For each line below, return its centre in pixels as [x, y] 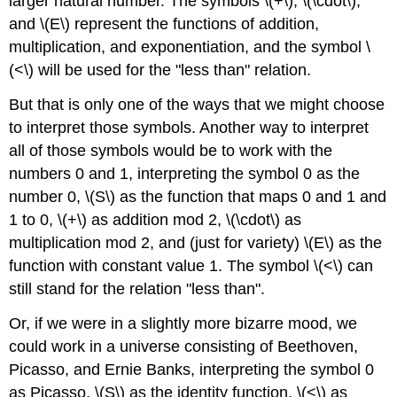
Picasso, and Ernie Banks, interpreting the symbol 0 [192, 369]
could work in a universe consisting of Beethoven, [184, 346]
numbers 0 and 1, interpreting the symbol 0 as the [185, 173]
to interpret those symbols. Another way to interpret [189, 127]
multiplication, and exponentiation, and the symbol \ [190, 47]
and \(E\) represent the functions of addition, [164, 23]
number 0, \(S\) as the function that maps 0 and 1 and [198, 196]
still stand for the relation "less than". [137, 288]
